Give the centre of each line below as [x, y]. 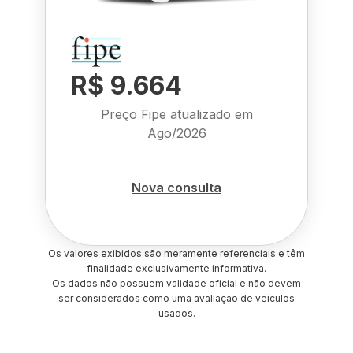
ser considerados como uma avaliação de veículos [176, 298]
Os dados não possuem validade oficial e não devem [176, 283]
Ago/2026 [176, 133]
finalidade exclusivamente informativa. [176, 268]
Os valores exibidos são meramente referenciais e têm [176, 253]
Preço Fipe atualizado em [176, 114]
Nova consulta [176, 187]
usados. [176, 313]
